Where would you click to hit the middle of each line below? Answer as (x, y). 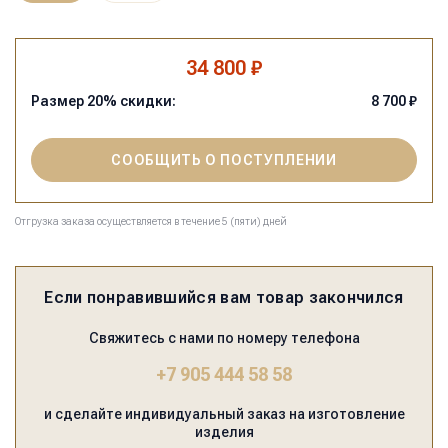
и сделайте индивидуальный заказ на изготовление (224, 414)
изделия (224, 432)
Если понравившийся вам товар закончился (224, 298)
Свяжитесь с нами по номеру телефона (224, 338)
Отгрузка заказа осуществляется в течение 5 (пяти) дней (151, 222)
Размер (59, 101)
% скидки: (139, 101)
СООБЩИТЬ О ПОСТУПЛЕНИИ (224, 160)
